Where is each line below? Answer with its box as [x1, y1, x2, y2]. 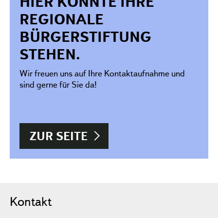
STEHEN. [19, 45, 80, 63]
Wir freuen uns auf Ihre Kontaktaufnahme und [19, 68, 185, 78]
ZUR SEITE [30, 128, 88, 143]
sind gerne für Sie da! [19, 79, 97, 90]
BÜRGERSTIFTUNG [19, 28, 151, 45]
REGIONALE [19, 10, 104, 28]
